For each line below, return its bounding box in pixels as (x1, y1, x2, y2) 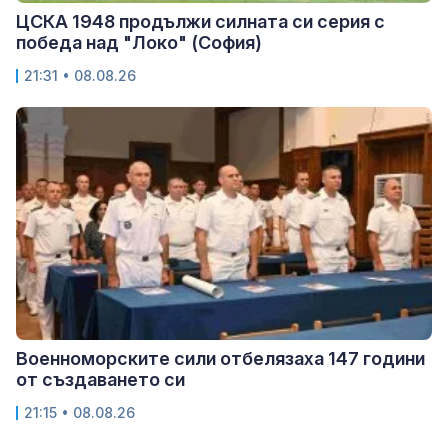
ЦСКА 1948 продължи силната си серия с (16, 10, 385, 32)
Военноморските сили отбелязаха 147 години (16, 347, 425, 369)
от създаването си (16, 368, 185, 390)
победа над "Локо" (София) (16, 31, 262, 53)
